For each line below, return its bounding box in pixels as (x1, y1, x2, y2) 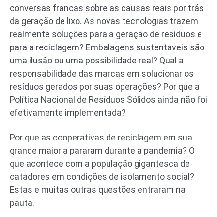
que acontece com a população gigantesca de (10, 158, 190, 169)
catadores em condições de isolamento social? (10, 171, 194, 182)
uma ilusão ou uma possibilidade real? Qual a (10, 55, 184, 65)
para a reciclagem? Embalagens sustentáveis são (10, 42, 204, 52)
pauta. (10, 197, 34, 208)
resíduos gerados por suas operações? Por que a (10, 81, 200, 92)
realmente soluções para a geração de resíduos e (10, 29, 202, 39)
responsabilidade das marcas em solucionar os (10, 68, 194, 78)
